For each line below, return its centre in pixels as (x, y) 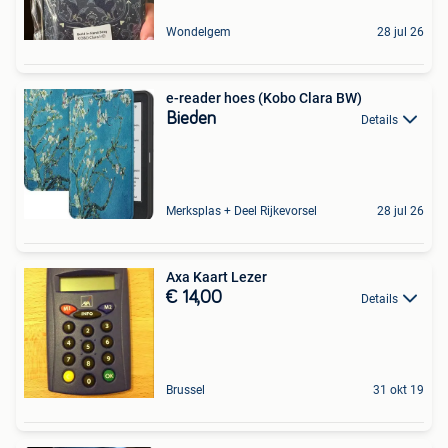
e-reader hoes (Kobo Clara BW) (264, 97)
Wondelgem (198, 31)
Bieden (191, 118)
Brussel (185, 389)
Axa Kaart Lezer (216, 276)
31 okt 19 (398, 389)
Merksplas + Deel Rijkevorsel (241, 210)
